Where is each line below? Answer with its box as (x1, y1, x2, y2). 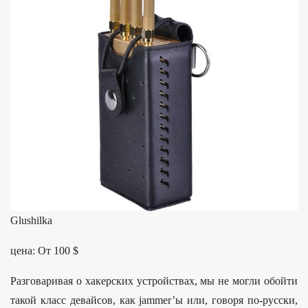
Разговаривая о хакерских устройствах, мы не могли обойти (10, 275, 298, 287)
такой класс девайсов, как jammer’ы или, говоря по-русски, (10, 294, 298, 307)
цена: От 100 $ (10, 245, 78, 257)
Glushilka (10, 214, 52, 227)
